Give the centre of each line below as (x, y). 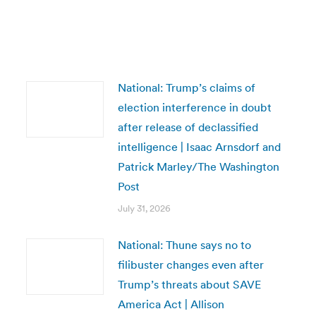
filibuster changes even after (190, 265)
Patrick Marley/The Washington (198, 166)
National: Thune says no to (184, 245)
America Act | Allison (171, 304)
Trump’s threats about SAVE (189, 284)
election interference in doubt (194, 107)
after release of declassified (188, 127)
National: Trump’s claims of (186, 87)
